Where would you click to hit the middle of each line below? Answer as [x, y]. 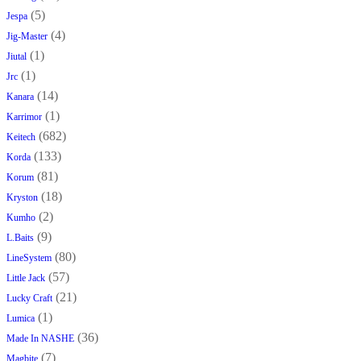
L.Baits [20, 238]
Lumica [21, 319]
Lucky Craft [29, 299]
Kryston [22, 198]
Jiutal [17, 57]
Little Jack [26, 278]
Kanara [20, 97]
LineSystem [29, 258]
